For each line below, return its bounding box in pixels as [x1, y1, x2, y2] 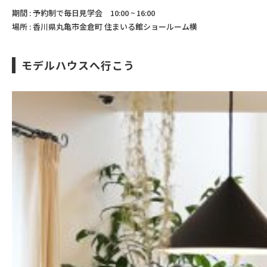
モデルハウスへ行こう [21, 57, 135, 73]
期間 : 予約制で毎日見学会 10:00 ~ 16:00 [12, 7, 155, 18]
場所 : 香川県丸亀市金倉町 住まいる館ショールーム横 [12, 21, 197, 32]
